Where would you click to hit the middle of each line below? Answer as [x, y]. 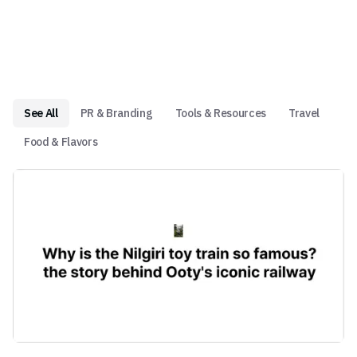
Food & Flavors [61, 142]
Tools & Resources [220, 113]
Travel [304, 113]
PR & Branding [116, 113]
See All [41, 113]
